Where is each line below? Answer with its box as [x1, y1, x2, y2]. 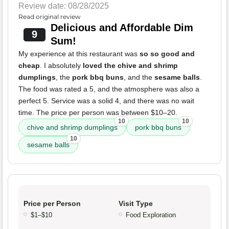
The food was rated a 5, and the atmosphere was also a [18, 85, 199, 94]
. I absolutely [40, 61, 83, 70]
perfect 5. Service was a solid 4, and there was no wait [18, 97, 194, 105]
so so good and [140, 50, 195, 58]
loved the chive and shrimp [83, 61, 178, 70]
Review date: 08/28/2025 [18, 2, 109, 11]
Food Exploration [126, 211, 176, 219]
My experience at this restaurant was [18, 50, 140, 58]
